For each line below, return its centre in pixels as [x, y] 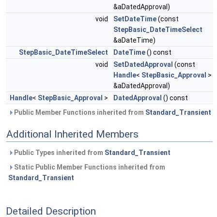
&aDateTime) [134, 40]
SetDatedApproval [143, 65]
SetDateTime [135, 19]
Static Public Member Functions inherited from [89, 167]
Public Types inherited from [59, 153]
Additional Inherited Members [72, 134]
